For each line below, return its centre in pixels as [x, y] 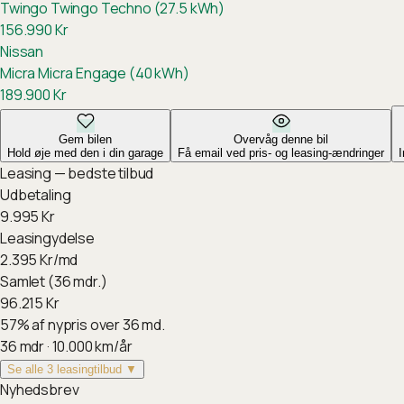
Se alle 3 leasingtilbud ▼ [72, 369]
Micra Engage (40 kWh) [112, 73]
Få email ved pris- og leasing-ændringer [281, 153]
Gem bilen [85, 139]
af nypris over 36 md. [99, 325]
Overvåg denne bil [281, 139]
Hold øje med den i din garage [85, 153]
